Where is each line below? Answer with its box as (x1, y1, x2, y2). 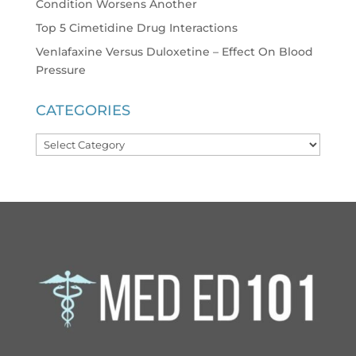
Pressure (35, 62, 86, 77)
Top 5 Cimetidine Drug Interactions (35, 20, 238, 35)
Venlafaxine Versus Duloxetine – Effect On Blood (35, 44, 313, 59)
